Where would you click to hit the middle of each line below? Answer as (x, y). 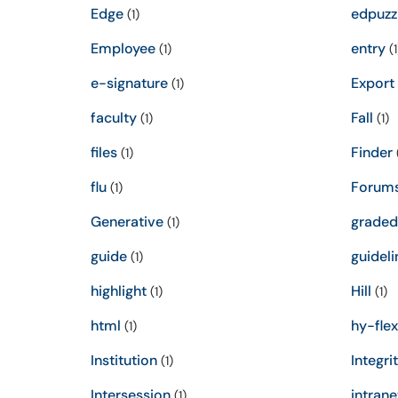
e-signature (129, 83)
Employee (123, 48)
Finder (371, 152)
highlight (119, 291)
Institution (124, 360)
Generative (127, 222)
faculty (114, 118)
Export (372, 83)
